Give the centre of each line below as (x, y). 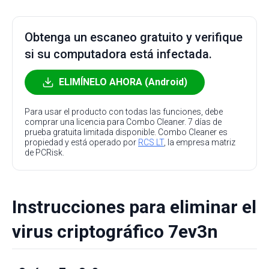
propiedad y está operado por (81, 142)
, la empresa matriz (200, 142)
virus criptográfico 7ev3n (115, 231)
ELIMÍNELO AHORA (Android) (123, 82)
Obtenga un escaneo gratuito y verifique (134, 37)
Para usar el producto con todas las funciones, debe (124, 112)
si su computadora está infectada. (118, 54)
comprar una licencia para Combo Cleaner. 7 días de (123, 122)
